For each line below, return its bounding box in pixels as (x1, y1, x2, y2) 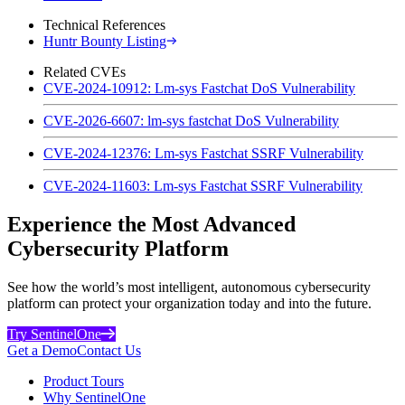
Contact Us (77, 342, 141, 358)
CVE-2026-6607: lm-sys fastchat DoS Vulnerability (43, 112, 339, 128)
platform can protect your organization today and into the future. (7, 295, 372, 311)
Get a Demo (7, 342, 77, 358)
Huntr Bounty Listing (43, 33, 166, 49)
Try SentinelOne (7, 325, 101, 342)
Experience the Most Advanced (7, 212, 296, 236)
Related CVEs (43, 63, 126, 80)
